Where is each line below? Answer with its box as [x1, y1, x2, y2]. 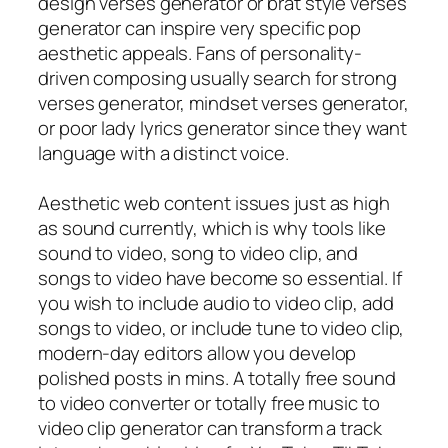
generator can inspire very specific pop [38, 14, 362, 41]
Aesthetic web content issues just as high [38, 189, 390, 216]
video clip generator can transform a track [38, 414, 382, 441]
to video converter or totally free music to [38, 389, 380, 416]
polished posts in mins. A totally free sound [38, 364, 396, 391]
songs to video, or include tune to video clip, [38, 314, 405, 341]
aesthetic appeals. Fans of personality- [38, 39, 363, 66]
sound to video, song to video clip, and [38, 239, 359, 266]
